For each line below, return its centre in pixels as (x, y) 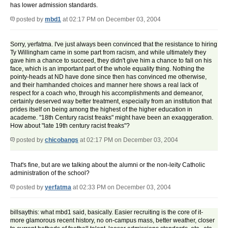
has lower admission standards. (54, 5)
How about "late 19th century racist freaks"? (70, 126)
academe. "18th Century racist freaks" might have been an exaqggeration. (112, 118)
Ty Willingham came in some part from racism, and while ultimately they (108, 53)
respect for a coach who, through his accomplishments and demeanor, (107, 93)
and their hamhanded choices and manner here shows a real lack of (104, 85)
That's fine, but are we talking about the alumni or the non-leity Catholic (108, 165)
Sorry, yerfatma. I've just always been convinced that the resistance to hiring (114, 45)
